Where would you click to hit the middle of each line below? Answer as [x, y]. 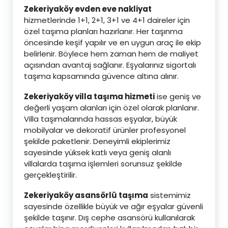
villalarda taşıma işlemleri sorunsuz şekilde [103, 163]
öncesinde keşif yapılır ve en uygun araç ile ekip [112, 42]
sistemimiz [169, 195]
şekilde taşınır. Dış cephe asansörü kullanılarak [109, 217]
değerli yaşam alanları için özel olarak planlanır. [111, 107]
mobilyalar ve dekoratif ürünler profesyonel [105, 130]
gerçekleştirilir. [50, 175]
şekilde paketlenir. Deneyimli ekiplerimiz [97, 141]
